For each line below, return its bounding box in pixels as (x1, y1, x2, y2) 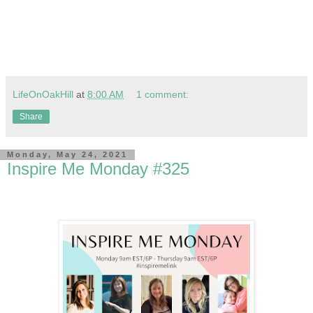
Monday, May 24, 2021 (7, 150, 128, 159)
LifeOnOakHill (13, 88, 73, 100)
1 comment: (136, 88, 189, 100)
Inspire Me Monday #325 (7, 159, 189, 178)
